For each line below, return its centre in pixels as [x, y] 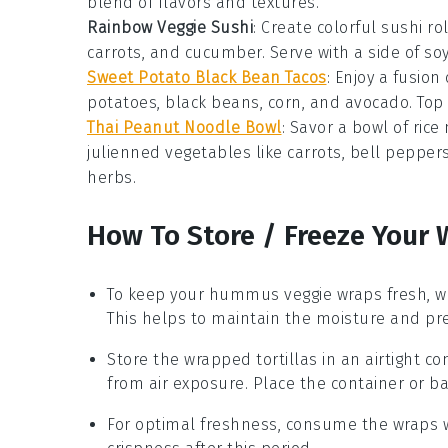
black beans [212, 102]
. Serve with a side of [342, 52]
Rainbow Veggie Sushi [170, 27]
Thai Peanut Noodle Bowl [184, 127]
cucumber [223, 52]
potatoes [122, 102]
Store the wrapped [181, 359]
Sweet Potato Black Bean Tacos [207, 77]
